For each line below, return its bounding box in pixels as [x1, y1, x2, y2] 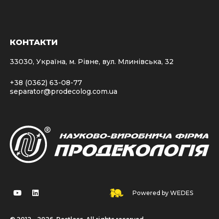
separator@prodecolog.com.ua [10, 87, 117, 96]
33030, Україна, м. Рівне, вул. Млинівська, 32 [10, 57, 174, 66]
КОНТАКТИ [10, 38, 58, 47]
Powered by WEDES [132, 189, 194, 197]
